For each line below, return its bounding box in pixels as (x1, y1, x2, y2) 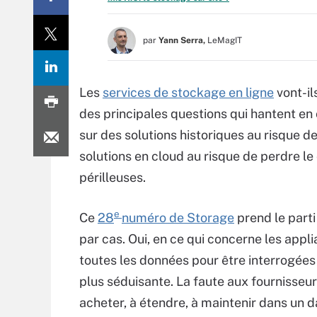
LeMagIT (207, 35, 242, 45)
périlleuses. (79, 170, 146, 185)
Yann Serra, (158, 35, 205, 45)
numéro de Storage (122, 210, 234, 225)
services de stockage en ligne (103, 85, 274, 100)
